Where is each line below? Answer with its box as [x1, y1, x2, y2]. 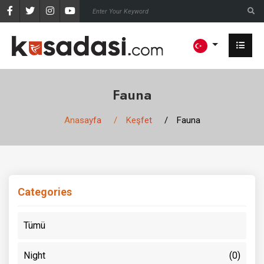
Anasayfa [64, 114, 101, 126]
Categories [18, 185, 72, 198]
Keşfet [126, 114, 152, 126]
